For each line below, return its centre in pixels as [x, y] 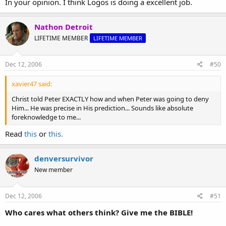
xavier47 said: [32, 83]
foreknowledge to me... [46, 117]
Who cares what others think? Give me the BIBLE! [99, 212]
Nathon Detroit [64, 27]
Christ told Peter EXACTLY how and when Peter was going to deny [110, 99]
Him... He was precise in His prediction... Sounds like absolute [102, 108]
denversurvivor [64, 158]
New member [53, 170]
